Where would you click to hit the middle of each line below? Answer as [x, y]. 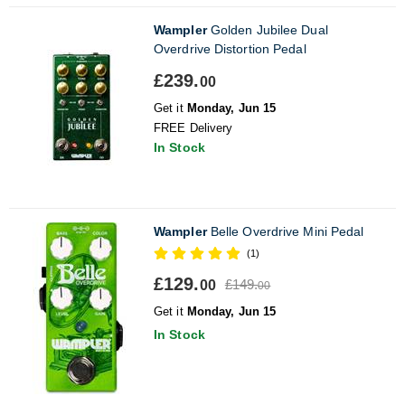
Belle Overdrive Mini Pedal [285, 231]
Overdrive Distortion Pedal [230, 48]
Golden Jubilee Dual [267, 29]
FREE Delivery [193, 127]
